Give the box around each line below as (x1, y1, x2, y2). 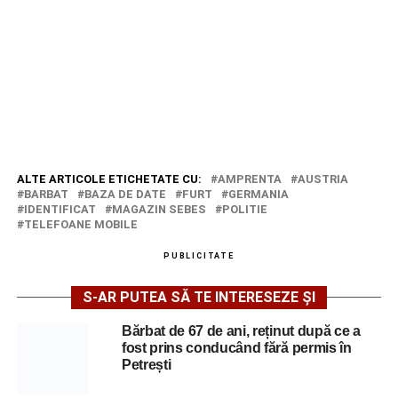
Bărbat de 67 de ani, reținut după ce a (121, 322, 361, 338)
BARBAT (23, 187, 68, 201)
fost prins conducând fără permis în (121, 339, 352, 355)
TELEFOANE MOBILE (23, 217, 138, 231)
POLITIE (221, 202, 267, 216)
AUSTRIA (297, 171, 348, 186)
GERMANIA (227, 187, 289, 201)
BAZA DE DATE (84, 187, 166, 201)
